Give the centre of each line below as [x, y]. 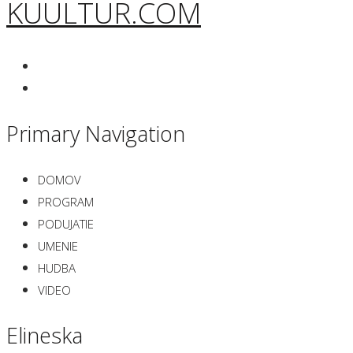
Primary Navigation [96, 133]
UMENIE [58, 246]
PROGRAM [66, 202]
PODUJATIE [66, 224]
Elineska [45, 335]
